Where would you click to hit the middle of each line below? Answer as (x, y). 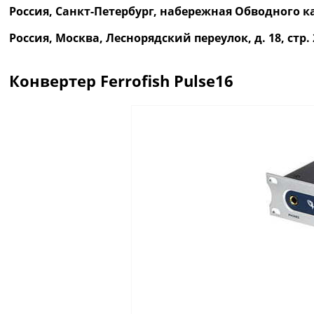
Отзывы (97, 110)
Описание (36, 110)
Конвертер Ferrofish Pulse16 (121, 80)
